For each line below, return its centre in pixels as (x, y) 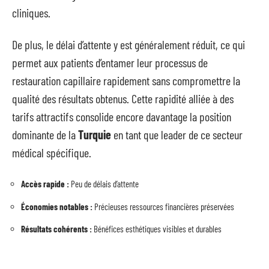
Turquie (95, 134)
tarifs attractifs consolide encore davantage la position (122, 116)
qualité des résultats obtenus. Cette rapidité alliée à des (123, 98)
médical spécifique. (52, 152)
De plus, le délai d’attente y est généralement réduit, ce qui (128, 44)
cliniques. (31, 13)
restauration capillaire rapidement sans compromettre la (126, 80)
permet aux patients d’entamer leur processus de (110, 62)
